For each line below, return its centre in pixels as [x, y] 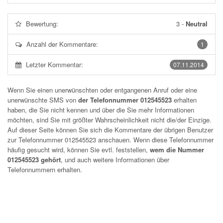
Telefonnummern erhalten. [45, 169]
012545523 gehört [34, 160]
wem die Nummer [177, 150]
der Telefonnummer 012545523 [125, 100]
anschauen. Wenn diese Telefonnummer [155, 140]
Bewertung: [42, 24]
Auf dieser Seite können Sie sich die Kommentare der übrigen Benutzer [110, 130]
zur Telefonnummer [36, 140]
